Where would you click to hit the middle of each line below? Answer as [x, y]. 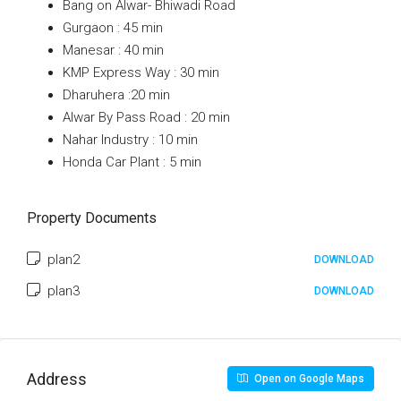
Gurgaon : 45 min [113, 28]
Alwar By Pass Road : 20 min [146, 117]
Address [57, 379]
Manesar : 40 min [113, 50]
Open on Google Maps [308, 379]
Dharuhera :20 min [116, 95]
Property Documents [92, 218]
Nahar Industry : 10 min [130, 140]
